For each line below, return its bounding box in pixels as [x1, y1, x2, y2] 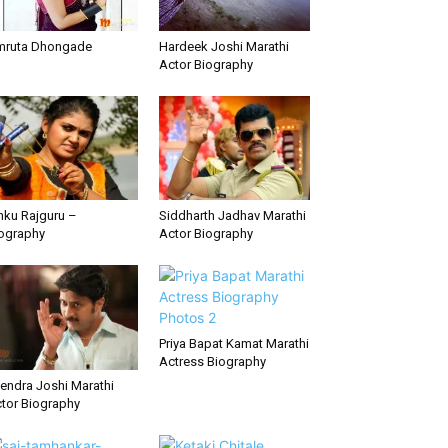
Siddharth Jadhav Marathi [158, 208, 306, 224]
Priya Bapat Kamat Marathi [158, 336, 309, 352]
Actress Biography [158, 354, 266, 370]
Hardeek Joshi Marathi [158, 39, 289, 55]
